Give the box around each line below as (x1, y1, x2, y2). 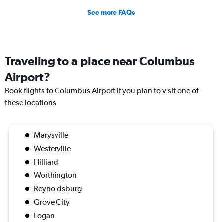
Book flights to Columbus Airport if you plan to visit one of (5, 86, 198, 96)
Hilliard (34, 157, 58, 167)
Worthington (34, 170, 77, 180)
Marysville (34, 130, 68, 140)
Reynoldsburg (34, 184, 82, 194)
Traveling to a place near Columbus (5, 54, 195, 68)
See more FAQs (87, 8, 135, 17)
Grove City (34, 197, 70, 207)
